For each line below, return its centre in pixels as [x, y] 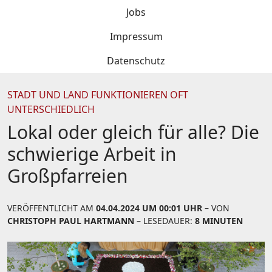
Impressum [136, 36]
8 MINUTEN [219, 221]
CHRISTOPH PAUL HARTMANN [71, 221]
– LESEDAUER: [165, 221]
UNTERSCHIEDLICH [51, 109]
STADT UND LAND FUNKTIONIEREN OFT [98, 95]
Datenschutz [136, 61]
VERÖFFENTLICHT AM [52, 208]
